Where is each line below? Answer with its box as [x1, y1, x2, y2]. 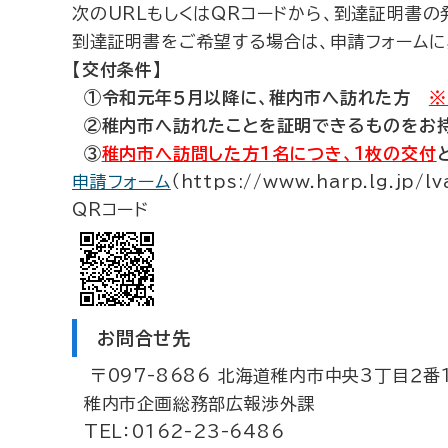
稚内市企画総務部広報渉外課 [72, 395, 316, 412]
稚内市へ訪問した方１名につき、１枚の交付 [101, 145, 437, 162]
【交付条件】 [72, 61, 163, 78]
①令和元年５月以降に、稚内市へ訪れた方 [72, 89, 429, 106]
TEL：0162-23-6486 [72, 423, 285, 440]
